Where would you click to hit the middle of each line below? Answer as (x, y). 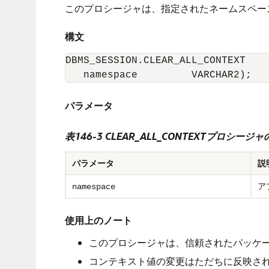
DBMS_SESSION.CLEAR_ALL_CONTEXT (156, 61)
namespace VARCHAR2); (159, 75)
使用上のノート (98, 220)
